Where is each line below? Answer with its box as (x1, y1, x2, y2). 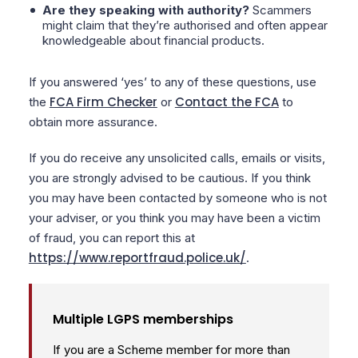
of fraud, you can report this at (28, 230, 198, 245)
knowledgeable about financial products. (42, 33, 265, 48)
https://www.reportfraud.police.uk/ (28, 249, 246, 266)
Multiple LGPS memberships (52, 310, 233, 328)
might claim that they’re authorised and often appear (42, 18, 328, 33)
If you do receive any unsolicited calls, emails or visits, (28, 150, 325, 165)
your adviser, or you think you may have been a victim (28, 210, 320, 225)
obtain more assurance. (28, 114, 157, 129)
